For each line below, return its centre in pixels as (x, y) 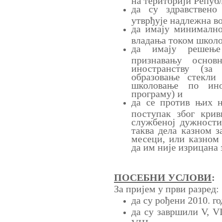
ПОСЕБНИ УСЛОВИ (163, 177)
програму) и (157, 92)
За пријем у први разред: (166, 189)
